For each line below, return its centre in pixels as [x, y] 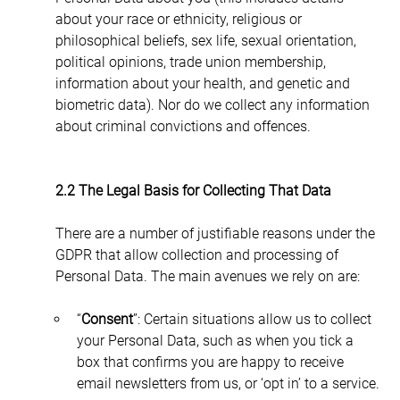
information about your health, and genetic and [204, 83]
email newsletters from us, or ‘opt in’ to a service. [228, 383]
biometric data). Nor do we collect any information [214, 104]
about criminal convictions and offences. [183, 126]
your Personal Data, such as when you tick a [217, 340]
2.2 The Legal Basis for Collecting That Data [193, 190]
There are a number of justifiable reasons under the [217, 233]
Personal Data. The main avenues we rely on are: [207, 276]
